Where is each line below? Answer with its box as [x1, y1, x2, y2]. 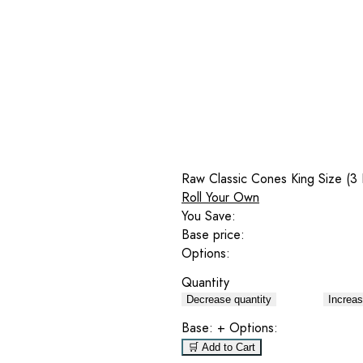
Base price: [181, 224, 245, 244]
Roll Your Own [181, 187, 259, 207]
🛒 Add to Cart [188, 340, 255, 353]
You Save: [181, 206, 236, 225]
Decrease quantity [186, 293, 271, 306]
